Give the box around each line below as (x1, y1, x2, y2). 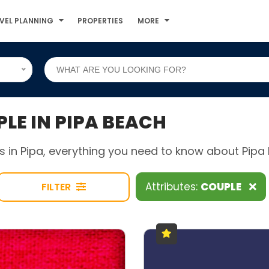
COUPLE (200, 180, 243, 194)
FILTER (41, 180, 73, 194)
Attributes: (145, 180, 201, 194)
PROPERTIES (77, 16, 124, 26)
